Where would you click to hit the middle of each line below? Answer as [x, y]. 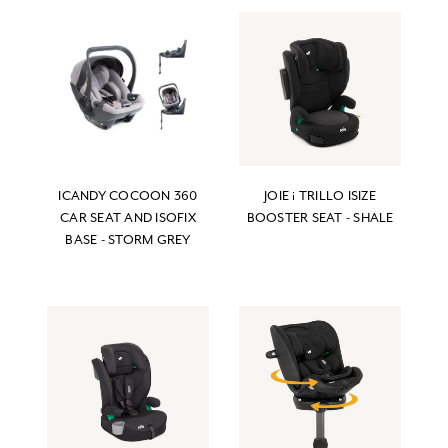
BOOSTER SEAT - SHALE [320, 218]
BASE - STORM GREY [128, 240]
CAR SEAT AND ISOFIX [128, 218]
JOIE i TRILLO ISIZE [320, 196]
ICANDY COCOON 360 [128, 196]
